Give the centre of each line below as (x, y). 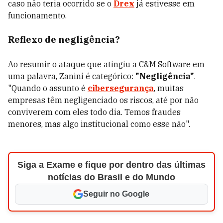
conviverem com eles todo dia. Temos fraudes (94, 112)
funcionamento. (37, 15)
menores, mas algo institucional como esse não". (99, 124)
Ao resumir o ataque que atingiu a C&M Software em (106, 64)
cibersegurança (121, 88)
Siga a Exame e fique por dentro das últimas (111, 165)
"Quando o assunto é (48, 88)
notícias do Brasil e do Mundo (111, 177)
